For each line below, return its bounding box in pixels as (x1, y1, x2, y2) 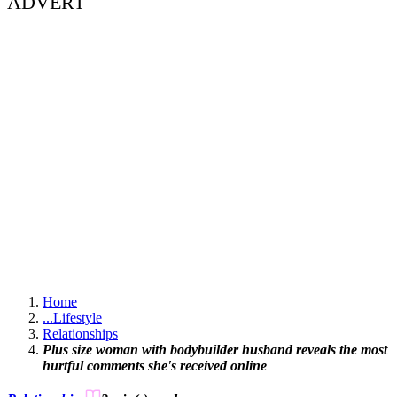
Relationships (43, 326, 118, 342)
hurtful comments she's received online (43, 358, 267, 374)
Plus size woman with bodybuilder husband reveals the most (43, 342, 387, 358)
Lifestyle (53, 310, 102, 326)
